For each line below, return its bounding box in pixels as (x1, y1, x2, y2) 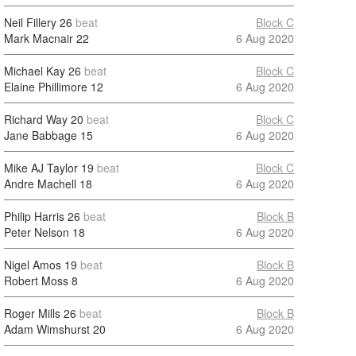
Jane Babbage (4, 127, 77, 143)
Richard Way (4, 111, 68, 127)
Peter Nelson (4, 224, 69, 240)
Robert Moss (4, 273, 68, 288)
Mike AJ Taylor (4, 160, 78, 176)
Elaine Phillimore (4, 79, 87, 95)
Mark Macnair (4, 30, 73, 46)
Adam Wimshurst (4, 321, 90, 337)
